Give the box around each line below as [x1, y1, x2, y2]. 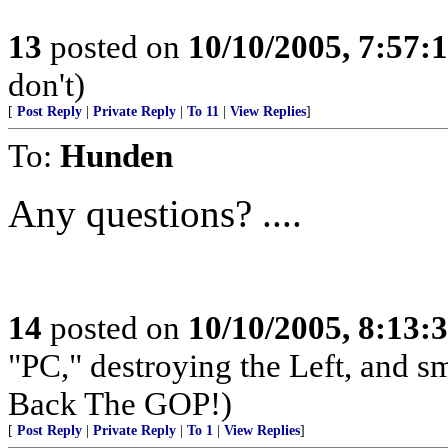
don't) [8, 66, 85, 103]
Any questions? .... [8, 192, 302, 235]
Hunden [60, 137, 173, 174]
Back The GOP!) [8, 385, 232, 422]
